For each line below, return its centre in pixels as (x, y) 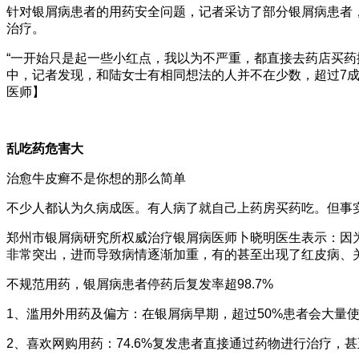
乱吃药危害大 (45, 149)
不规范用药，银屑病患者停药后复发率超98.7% (140, 284)
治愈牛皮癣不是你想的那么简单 (96, 178)
